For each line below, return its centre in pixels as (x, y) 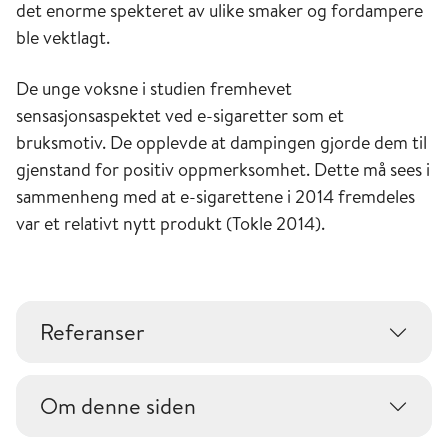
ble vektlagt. (63, 37)
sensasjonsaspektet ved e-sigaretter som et (180, 115)
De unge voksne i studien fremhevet (154, 88)
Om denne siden (118, 405)
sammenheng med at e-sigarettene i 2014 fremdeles (215, 196)
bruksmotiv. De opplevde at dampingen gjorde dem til (221, 142)
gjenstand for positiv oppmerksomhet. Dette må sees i (223, 169)
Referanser (92, 331)
